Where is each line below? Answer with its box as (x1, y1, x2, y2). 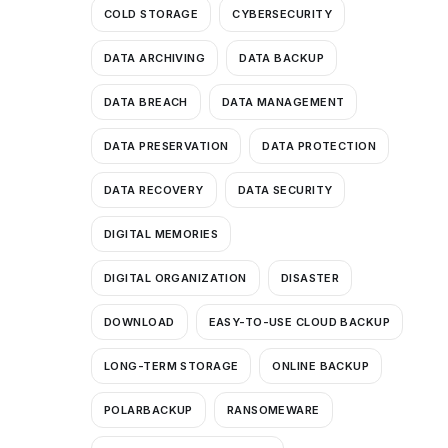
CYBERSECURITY (232, 6, 333, 21)
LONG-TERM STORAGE (104, 358, 239, 373)
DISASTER (280, 270, 340, 285)
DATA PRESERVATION (104, 138, 229, 153)
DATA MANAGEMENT (221, 94, 345, 109)
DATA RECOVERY (104, 182, 204, 197)
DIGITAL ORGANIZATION (104, 270, 247, 285)
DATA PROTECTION (262, 138, 377, 153)
